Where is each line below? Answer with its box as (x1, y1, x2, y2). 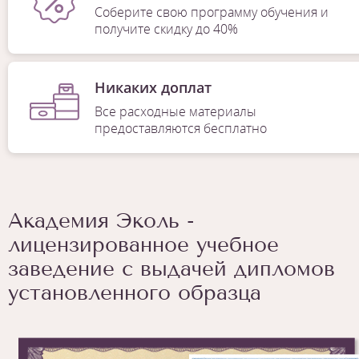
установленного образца (8, 280, 261, 306)
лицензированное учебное (8, 232, 279, 258)
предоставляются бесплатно (94, 119, 267, 138)
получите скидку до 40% (94, 20, 238, 38)
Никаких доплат (94, 78, 212, 98)
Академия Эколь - (8, 208, 195, 234)
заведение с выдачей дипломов (8, 256, 335, 282)
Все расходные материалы (94, 103, 256, 121)
